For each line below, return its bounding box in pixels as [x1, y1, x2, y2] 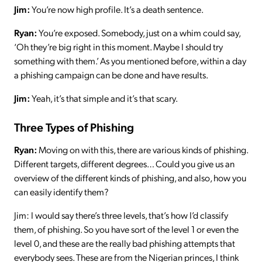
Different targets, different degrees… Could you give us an [14, 157, 235, 170]
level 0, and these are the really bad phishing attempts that [14, 237, 235, 250]
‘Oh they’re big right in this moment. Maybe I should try [14, 40, 223, 53]
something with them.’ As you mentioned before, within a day [14, 54, 246, 67]
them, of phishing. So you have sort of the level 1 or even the [14, 223, 239, 236]
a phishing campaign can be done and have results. [14, 68, 209, 81]
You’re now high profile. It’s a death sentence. [30, 2, 204, 15]
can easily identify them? [14, 185, 109, 198]
